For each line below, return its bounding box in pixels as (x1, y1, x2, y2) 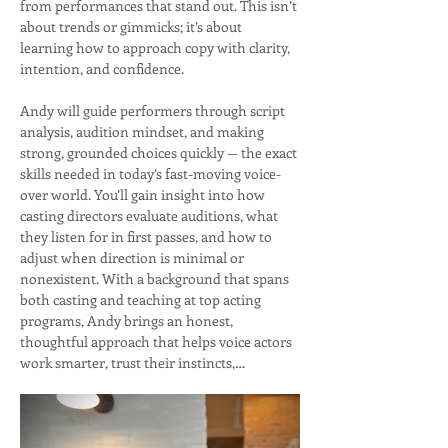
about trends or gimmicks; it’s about (20, 17, 245, 37)
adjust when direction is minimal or (20, 248, 247, 268)
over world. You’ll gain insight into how (20, 185, 268, 205)
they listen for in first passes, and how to (20, 227, 275, 247)
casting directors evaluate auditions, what (20, 206, 281, 226)
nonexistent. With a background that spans (20, 269, 292, 289)
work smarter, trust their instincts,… (20, 353, 245, 373)
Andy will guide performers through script (20, 101, 288, 121)
